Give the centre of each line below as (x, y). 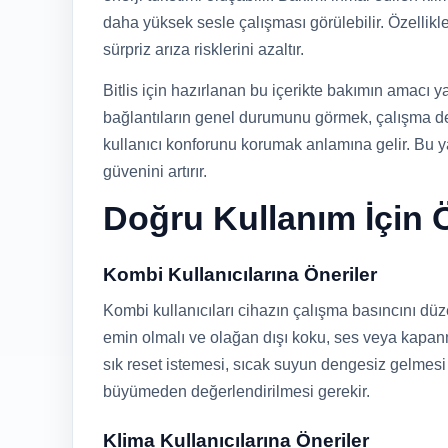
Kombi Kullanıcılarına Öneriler (240, 274)
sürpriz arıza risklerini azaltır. (203, 49)
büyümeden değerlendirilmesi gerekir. (236, 391)
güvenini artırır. (155, 171)
